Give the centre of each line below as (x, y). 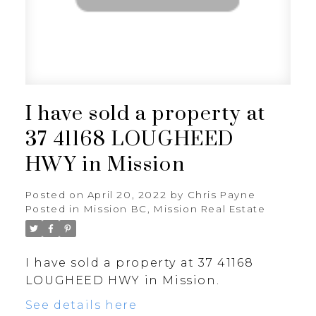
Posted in (53, 209)
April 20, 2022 (127, 195)
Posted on (56, 195)
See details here (81, 305)
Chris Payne (221, 195)
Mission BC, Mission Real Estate (175, 209)
